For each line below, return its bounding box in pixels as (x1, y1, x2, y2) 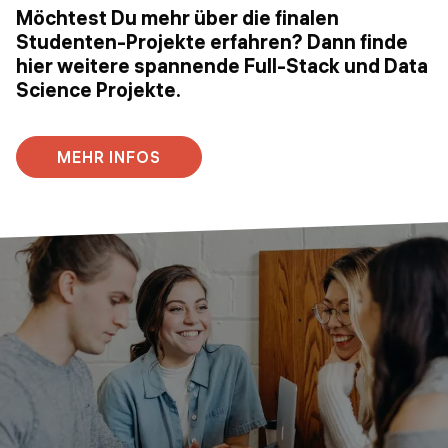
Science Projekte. (16, 77, 181, 103)
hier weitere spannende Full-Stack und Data (16, 53, 428, 79)
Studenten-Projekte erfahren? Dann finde (16, 29, 408, 55)
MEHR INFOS (57, 147, 161, 168)
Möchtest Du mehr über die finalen (16, 5, 339, 31)
